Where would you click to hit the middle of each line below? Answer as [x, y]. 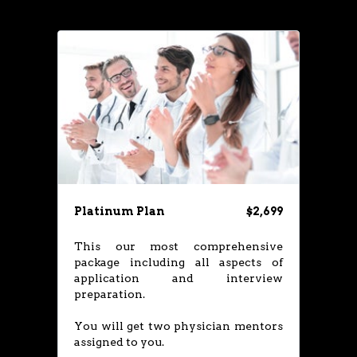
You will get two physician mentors [178, 326]
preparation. [110, 294]
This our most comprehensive [178, 246]
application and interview [178, 278]
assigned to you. [119, 342]
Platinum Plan [120, 211]
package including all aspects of [178, 262]
